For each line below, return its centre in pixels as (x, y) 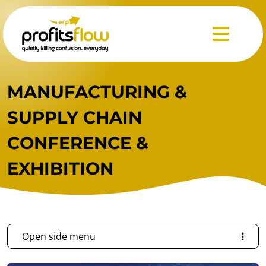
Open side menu (59, 236)
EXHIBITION (60, 168)
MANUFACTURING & (97, 92)
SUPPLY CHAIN (75, 117)
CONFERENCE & (78, 143)
